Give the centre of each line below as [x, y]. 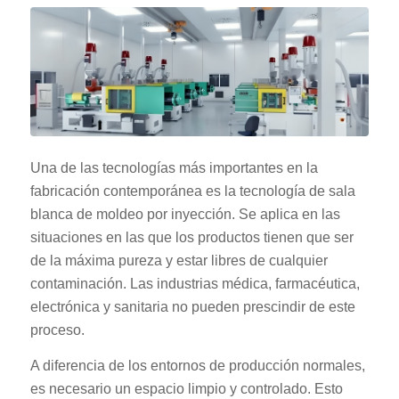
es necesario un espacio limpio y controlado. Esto [186, 388]
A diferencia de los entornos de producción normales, [197, 365]
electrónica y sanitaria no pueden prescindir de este [192, 307]
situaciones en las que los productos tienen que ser [191, 238]
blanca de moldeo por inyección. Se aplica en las [185, 215]
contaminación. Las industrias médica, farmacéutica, [195, 284]
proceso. [57, 330]
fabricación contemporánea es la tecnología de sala [192, 191]
